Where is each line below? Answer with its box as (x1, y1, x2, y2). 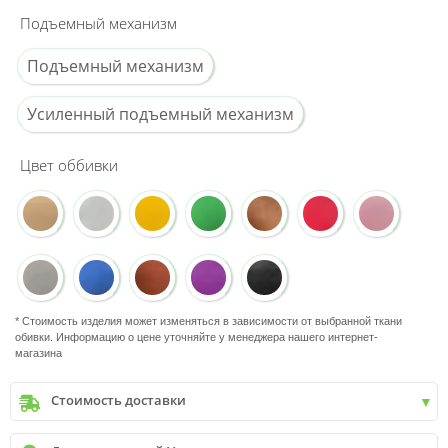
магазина (15, 346, 62, 359)
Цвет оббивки (20, 154, 118, 175)
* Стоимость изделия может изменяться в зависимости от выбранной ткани (15, 314, 402, 327)
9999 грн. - (90, 427, 159, 446)
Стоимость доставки (51, 390, 187, 409)
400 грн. (159, 427, 208, 446)
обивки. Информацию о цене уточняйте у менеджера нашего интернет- (15, 330, 378, 343)
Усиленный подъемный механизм (27, 102, 294, 125)
